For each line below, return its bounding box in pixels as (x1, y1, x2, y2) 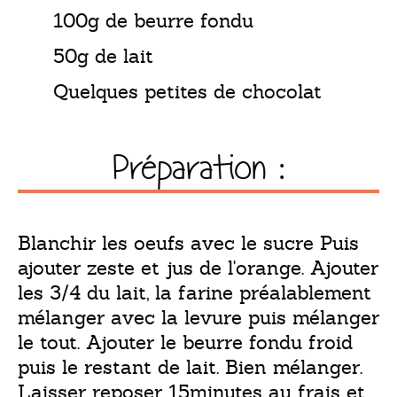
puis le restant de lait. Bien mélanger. (18, 354, 362, 379)
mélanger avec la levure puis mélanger (18, 305, 379, 330)
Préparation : (113, 146, 284, 190)
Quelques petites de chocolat (53, 79, 322, 104)
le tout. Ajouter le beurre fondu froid (18, 330, 353, 354)
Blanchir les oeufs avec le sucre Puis (18, 230, 359, 255)
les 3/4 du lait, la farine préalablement (18, 280, 371, 305)
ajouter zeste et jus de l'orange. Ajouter (18, 255, 378, 280)
